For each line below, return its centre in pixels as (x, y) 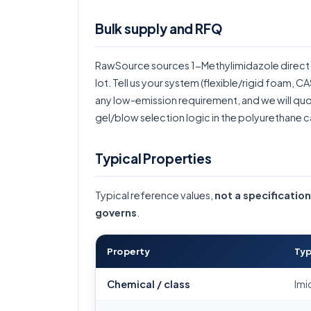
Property (129, 251)
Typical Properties (153, 158)
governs (116, 212)
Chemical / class (149, 284)
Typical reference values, (155, 195)
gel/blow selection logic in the (167, 117)
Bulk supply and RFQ (159, 28)
